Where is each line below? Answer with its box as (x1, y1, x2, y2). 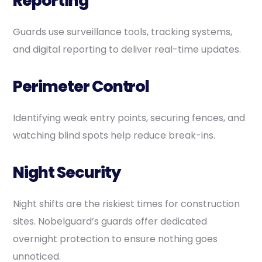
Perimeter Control (13, 75, 150, 97)
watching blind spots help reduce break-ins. (13, 128, 216, 142)
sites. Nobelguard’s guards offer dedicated (13, 214, 208, 228)
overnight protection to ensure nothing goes (13, 232, 218, 246)
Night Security (13, 161, 120, 183)
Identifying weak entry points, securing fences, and (13, 111, 246, 125)
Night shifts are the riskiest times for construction (13, 196, 240, 211)
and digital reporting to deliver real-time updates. (13, 42, 242, 56)
